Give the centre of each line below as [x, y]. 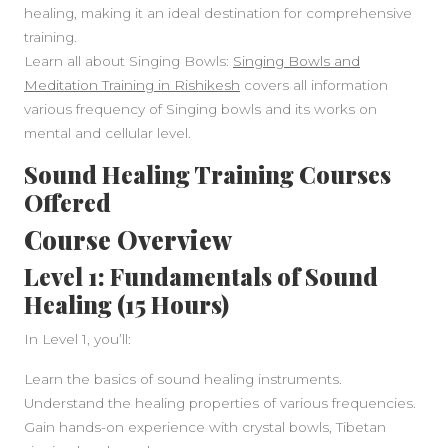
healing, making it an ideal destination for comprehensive [218, 13]
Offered [67, 202]
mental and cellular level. [107, 133]
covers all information [314, 85]
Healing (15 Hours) [126, 304]
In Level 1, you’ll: [77, 339]
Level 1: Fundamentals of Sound [201, 276]
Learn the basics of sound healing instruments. [183, 379]
